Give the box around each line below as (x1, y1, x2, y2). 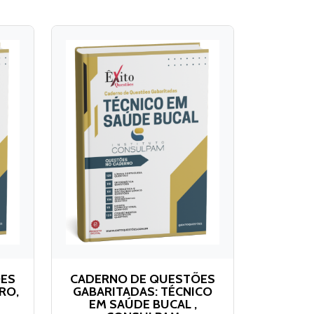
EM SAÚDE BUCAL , (88, 296, 197, 312)
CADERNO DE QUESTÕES (70, 271, 215, 287)
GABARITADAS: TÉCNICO (73, 283, 212, 299)
